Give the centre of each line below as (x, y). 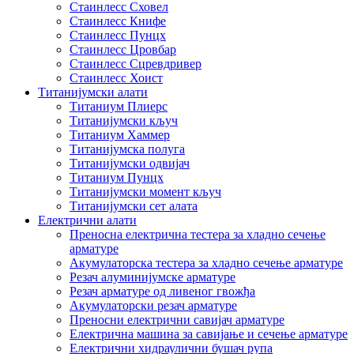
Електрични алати (87, 220)
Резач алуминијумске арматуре (153, 277)
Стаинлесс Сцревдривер (136, 63)
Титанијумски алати (93, 92)
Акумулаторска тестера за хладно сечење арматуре (206, 262)
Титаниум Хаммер (120, 134)
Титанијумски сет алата (134, 205)
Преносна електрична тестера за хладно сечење (198, 234)
